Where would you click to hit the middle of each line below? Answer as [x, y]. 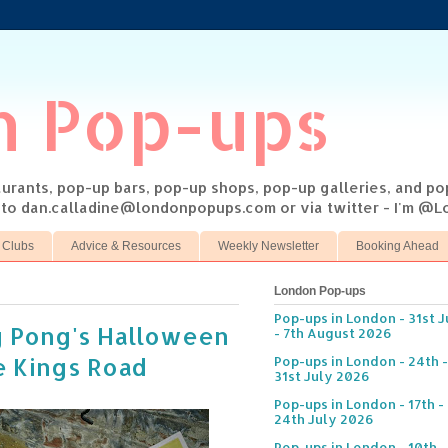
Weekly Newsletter [268, 245]
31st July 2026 [322, 376]
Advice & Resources [126, 245]
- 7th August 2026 [333, 333]
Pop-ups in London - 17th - [359, 404]
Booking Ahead [397, 245]
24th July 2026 [324, 419]
